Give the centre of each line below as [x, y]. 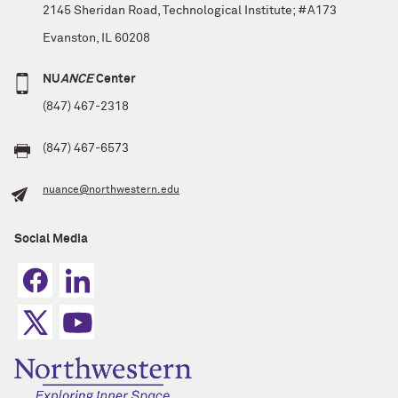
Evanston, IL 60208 [96, 38]
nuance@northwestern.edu [111, 190]
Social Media [51, 239]
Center [115, 80]
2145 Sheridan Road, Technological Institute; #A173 [190, 10]
